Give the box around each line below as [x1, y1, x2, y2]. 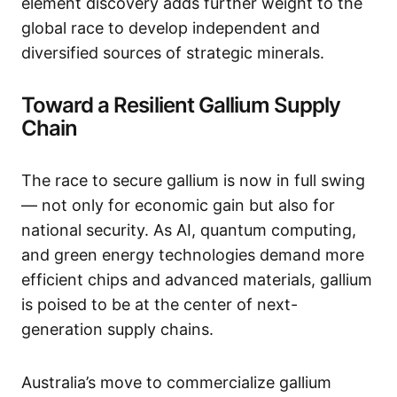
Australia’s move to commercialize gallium [21, 373, 331, 392]
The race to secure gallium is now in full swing [21, 171, 365, 190]
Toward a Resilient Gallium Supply [21, 92, 341, 118]
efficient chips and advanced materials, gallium [21, 270, 372, 289]
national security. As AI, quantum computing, [21, 221, 356, 239]
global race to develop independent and [21, 19, 320, 37]
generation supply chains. [21, 320, 214, 339]
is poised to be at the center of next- [21, 295, 298, 314]
